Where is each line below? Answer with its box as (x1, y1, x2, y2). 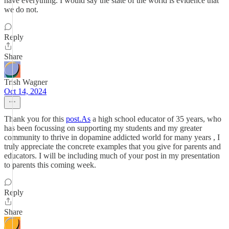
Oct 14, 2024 (4, 87, 47, 96)
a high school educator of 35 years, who (90, 114, 221, 123)
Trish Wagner (4, 78, 48, 86)
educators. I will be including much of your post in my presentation (4, 151, 220, 160)
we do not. (4, 5, 38, 14)
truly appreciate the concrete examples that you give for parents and (4, 142, 221, 151)
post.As (66, 114, 90, 123)
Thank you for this (4, 114, 66, 123)
